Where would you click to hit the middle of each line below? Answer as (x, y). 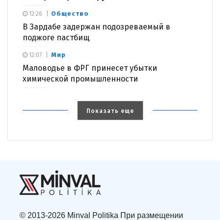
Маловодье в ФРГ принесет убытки (90, 68)
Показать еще (110, 111)
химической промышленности (80, 79)
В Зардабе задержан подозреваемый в (96, 27)
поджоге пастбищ (56, 37)
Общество (70, 13)
